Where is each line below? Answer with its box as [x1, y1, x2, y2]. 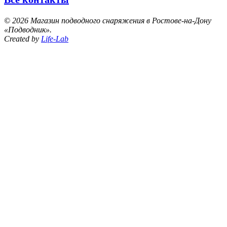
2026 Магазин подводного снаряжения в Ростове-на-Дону [12, 16, 211, 25]
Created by [4, 34, 41, 43]
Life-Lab [41, 34, 68, 43]
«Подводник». [4, 25, 52, 34]
